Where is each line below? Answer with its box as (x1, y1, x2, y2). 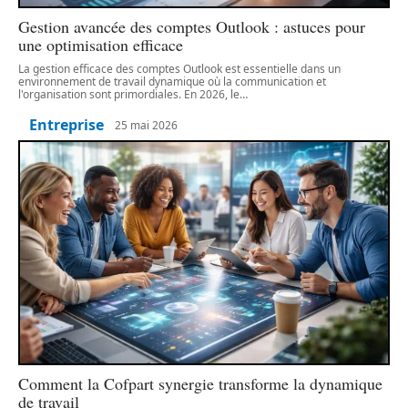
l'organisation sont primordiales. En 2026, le (18, 87, 240, 103)
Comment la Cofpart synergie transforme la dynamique (18, 372, 382, 394)
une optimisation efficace (18, 34, 183, 56)
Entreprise (29, 115, 104, 136)
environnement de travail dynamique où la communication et (18, 74, 326, 90)
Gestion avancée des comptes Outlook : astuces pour (18, 15, 365, 38)
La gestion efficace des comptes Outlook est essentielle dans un (18, 61, 341, 77)
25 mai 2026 (115, 117, 178, 133)
